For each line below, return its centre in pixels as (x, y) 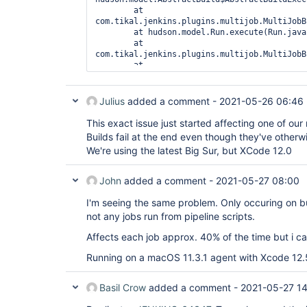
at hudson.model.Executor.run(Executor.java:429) (114, 87)
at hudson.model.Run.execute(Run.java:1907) (114, 32)
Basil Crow (123, 287)
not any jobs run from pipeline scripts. (171, 216)
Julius (112, 101)
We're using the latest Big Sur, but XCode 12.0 (189, 150)
